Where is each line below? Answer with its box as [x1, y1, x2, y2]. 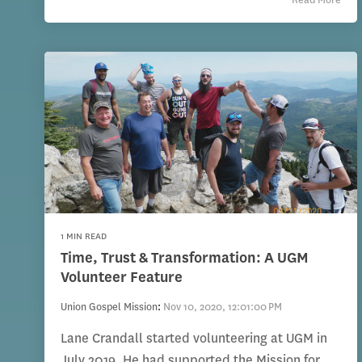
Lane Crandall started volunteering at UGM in [61, 330, 327, 347]
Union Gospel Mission [61, 300, 158, 314]
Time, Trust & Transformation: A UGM [61, 248, 309, 268]
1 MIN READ [61, 230, 107, 243]
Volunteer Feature [61, 267, 183, 288]
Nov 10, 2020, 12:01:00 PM [163, 300, 282, 314]
